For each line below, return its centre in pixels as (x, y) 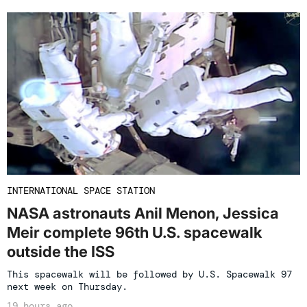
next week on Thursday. (67, 287)
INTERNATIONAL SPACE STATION (81, 191)
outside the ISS (61, 252)
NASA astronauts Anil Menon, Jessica (143, 213)
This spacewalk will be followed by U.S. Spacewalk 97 (149, 274)
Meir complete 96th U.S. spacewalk (134, 233)
